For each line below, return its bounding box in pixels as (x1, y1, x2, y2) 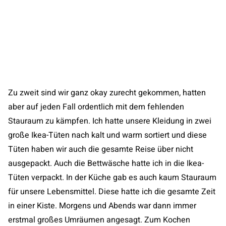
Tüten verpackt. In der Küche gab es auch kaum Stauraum (8, 172, 216, 184)
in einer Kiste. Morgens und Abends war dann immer (8, 200, 196, 212)
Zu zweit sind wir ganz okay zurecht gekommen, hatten (8, 87, 206, 99)
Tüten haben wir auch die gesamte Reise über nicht (8, 143, 193, 155)
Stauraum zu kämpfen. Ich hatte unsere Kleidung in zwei (8, 115, 211, 127)
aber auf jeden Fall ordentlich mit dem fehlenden (8, 101, 184, 113)
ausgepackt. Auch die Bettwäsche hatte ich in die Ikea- (8, 157, 204, 169)
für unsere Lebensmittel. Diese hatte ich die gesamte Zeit (8, 186, 215, 198)
